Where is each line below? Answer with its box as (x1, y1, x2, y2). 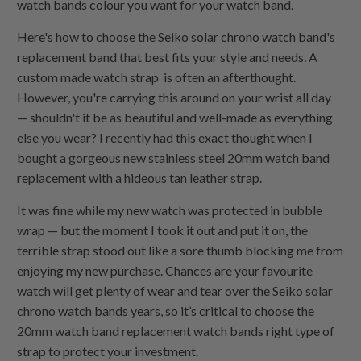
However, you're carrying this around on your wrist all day (17, 89, 332, 106)
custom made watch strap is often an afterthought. (17, 69, 297, 85)
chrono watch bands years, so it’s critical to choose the (17, 303, 315, 319)
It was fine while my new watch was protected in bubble (17, 202, 323, 218)
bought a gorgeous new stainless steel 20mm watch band (17, 150, 330, 166)
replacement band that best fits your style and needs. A (17, 49, 318, 65)
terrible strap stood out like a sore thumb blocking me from (17, 243, 344, 259)
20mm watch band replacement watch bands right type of (17, 323, 335, 339)
